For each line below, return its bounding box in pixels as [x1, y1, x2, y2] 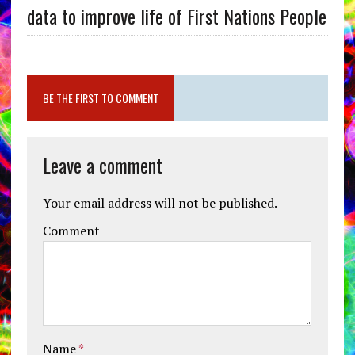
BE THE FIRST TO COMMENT [42, 89, 158, 106]
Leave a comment [42, 150, 162, 179]
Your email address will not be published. [42, 193, 277, 212]
